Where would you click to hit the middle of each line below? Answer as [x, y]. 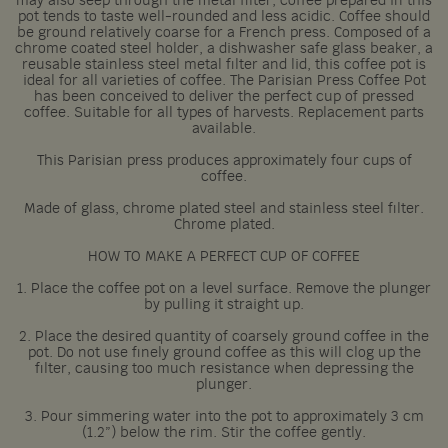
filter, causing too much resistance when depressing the [224, 369]
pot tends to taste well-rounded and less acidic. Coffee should [224, 17]
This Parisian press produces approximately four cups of [224, 161]
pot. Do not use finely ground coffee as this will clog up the [224, 353]
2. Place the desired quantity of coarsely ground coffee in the [224, 337]
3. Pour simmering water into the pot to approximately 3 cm [224, 417]
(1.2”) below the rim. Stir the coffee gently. [224, 433]
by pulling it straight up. [224, 305]
